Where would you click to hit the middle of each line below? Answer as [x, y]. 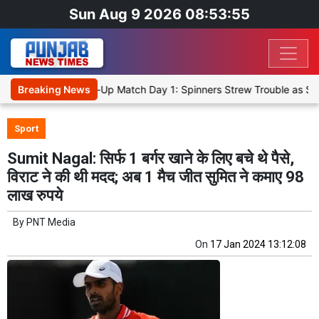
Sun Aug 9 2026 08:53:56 [159, 14]
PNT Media [51, 223]
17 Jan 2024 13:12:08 [258, 245]
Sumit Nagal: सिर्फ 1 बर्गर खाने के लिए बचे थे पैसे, [151, 159]
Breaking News [54, 90]
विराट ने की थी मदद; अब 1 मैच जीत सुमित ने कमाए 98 [156, 177]
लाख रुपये [35, 196]
